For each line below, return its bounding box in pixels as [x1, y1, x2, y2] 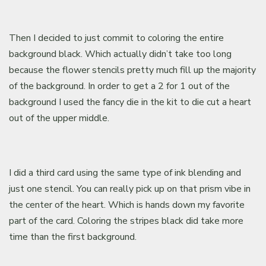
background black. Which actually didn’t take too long [9, 47, 232, 61]
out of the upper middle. [9, 111, 110, 125]
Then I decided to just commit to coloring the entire [9, 31, 224, 45]
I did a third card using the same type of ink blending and [9, 166, 242, 179]
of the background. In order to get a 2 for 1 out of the [9, 79, 230, 93]
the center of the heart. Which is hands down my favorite [9, 198, 245, 211]
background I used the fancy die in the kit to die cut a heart [9, 95, 252, 109]
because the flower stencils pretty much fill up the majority [9, 63, 256, 77]
